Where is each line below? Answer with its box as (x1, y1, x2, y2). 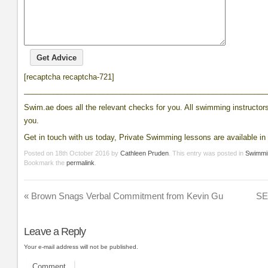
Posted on (24, 149, 54, 157)
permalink (66, 159, 95, 166)
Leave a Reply (24, 225, 86, 237)
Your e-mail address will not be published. (24, 243, 139, 250)
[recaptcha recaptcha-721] (24, 72, 115, 82)
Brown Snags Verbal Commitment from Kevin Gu (29, 190, 224, 201)
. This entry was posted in (169, 149, 246, 157)
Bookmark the (24, 159, 67, 166)
